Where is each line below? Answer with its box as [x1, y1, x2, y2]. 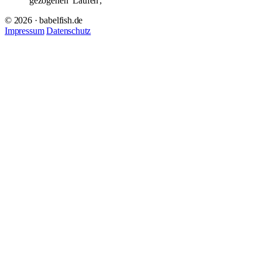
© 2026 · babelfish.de [5, 15, 83, 25]
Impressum [5, 25, 44, 36]
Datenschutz [46, 25, 91, 36]
